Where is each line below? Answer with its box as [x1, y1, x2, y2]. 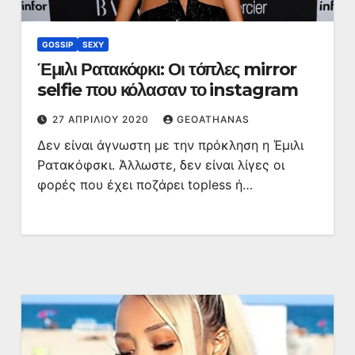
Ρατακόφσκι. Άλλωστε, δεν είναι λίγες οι [36, 157, 284, 173]
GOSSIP [41, 40, 73, 49]
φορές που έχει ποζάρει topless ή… [36, 177, 253, 193]
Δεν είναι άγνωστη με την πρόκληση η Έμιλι [36, 137, 303, 153]
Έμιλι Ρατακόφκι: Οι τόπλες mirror [36, 59, 297, 80]
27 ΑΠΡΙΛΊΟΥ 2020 [52, 113, 152, 125]
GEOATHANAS [176, 113, 250, 125]
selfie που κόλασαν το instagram [36, 79, 298, 101]
